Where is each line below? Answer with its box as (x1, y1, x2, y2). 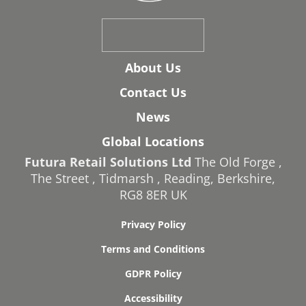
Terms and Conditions (101, 242, 205, 256)
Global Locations (102, 133, 204, 150)
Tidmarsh (99, 170, 157, 187)
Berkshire (217, 170, 272, 187)
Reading (164, 170, 210, 187)
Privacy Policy (120, 218, 186, 232)
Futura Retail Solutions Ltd (24, 154, 191, 171)
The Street (31, 170, 92, 187)
